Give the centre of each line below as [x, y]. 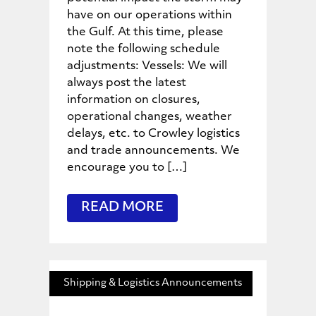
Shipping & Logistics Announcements [153, 284]
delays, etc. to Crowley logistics [153, 134]
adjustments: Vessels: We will [147, 67]
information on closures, [134, 101]
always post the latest [127, 84]
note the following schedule [144, 50]
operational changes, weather [150, 117]
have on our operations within [150, 16]
